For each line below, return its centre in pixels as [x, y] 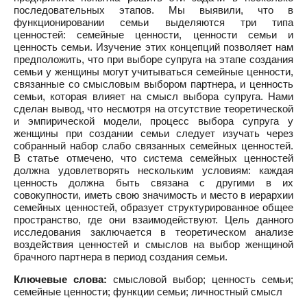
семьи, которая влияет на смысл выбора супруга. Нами [153, 96]
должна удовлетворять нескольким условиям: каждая [153, 170]
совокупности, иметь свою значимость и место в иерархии [153, 195]
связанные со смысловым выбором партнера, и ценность [153, 84]
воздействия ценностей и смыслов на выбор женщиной [153, 244]
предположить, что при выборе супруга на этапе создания [153, 59]
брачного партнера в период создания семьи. [121, 257]
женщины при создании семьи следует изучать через [153, 133]
